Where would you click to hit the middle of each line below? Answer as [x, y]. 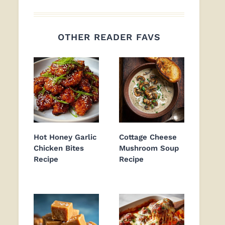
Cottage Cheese [148, 137]
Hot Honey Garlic [65, 137]
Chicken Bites [59, 148]
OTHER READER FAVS [109, 37]
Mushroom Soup [149, 148]
